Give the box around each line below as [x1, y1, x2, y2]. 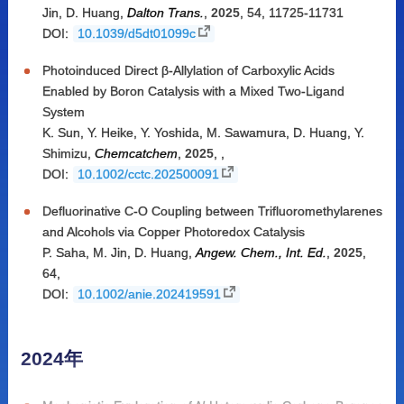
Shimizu [41, 146, 87, 161]
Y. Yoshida [140, 125, 199, 141]
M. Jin [92, 245, 127, 261]
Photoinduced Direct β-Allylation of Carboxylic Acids [41, 63, 335, 78]
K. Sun [41, 125, 80, 141]
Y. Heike [87, 125, 133, 141]
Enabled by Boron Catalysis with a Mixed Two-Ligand [41, 84, 344, 99]
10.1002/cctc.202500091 [77, 167, 219, 182]
